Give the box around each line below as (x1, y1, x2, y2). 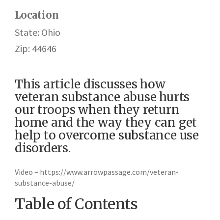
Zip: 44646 (15, 42, 56, 55)
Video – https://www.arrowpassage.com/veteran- (15, 167, 179, 177)
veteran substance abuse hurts (15, 89, 190, 105)
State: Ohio (15, 26, 60, 38)
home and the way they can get (15, 115, 197, 130)
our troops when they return (15, 102, 180, 117)
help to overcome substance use (15, 128, 199, 143)
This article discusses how (15, 77, 165, 92)
